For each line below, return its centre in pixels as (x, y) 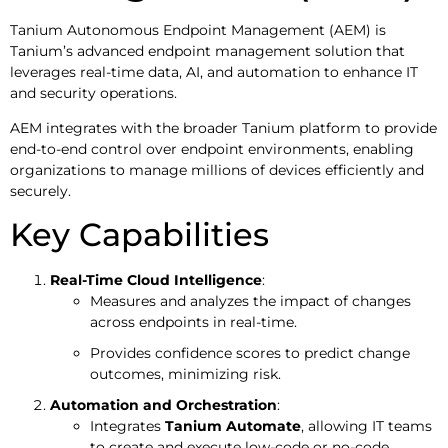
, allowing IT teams (366, 426)
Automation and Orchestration (163, 405)
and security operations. (93, 92)
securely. (40, 191)
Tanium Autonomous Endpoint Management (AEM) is (198, 29)
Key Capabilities (139, 235)
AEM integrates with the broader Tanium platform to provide (223, 128)
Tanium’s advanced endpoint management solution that (207, 50)
